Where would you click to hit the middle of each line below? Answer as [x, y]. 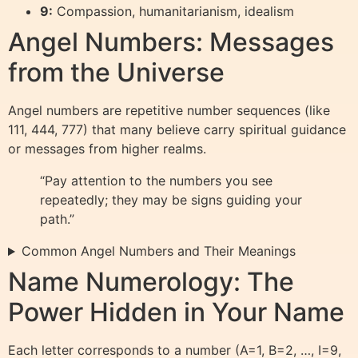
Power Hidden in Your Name [176, 312]
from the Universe [116, 73]
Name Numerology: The [151, 282]
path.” [57, 219]
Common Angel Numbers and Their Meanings [158, 251]
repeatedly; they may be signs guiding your [171, 200]
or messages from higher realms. [107, 149]
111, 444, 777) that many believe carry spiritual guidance [177, 130]
